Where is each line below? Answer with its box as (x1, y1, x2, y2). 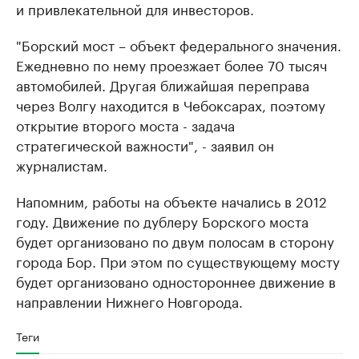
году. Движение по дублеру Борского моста (16, 210, 309, 232)
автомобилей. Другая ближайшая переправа (16, 74, 309, 95)
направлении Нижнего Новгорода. (16, 290, 243, 312)
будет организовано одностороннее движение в (16, 270, 336, 292)
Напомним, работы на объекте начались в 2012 (16, 190, 327, 212)
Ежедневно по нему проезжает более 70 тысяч (16, 54, 327, 75)
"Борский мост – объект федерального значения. (16, 34, 341, 55)
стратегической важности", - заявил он (16, 134, 274, 155)
